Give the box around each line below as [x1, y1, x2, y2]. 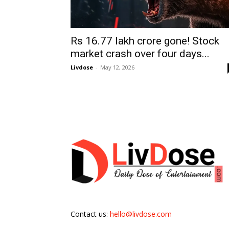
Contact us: [71, 209, 110, 219]
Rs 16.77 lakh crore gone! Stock [71, 35, 219, 48]
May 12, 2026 [100, 63, 134, 72]
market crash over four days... [71, 48, 210, 60]
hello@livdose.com [110, 209, 172, 219]
